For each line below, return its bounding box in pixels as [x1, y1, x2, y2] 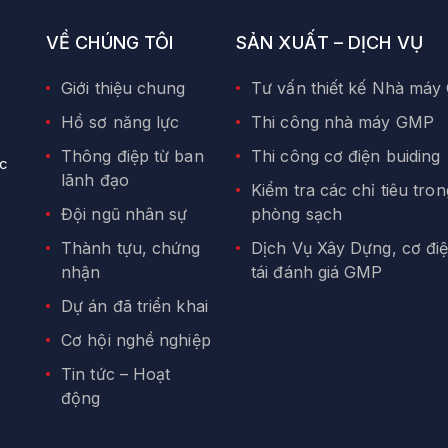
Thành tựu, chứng [61, 238, 201, 259]
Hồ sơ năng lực [61, 112, 180, 133]
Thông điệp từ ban [61, 146, 204, 167]
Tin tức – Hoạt [61, 364, 171, 385]
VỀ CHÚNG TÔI [46, 32, 174, 54]
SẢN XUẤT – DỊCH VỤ [236, 32, 423, 54]
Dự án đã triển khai [61, 296, 208, 317]
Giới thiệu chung [61, 78, 186, 99]
